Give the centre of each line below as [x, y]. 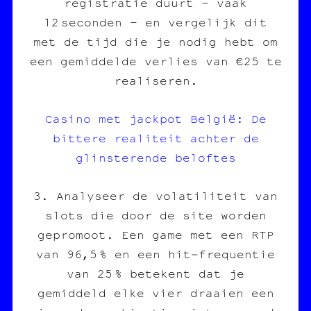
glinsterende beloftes [155, 157]
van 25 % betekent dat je [155, 273]
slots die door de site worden [155, 215]
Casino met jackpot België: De [155, 118]
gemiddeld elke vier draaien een [155, 293]
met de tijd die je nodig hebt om [155, 41]
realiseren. [155, 80]
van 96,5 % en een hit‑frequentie [155, 254]
